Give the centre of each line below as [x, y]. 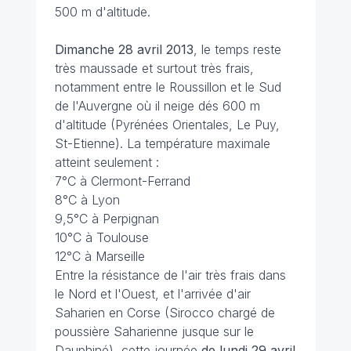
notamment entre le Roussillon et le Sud [168, 87]
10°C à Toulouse [101, 237]
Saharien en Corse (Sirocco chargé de [165, 313]
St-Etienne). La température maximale [162, 143]
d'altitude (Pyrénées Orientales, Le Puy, [167, 125]
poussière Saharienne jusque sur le [154, 331]
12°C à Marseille [100, 256]
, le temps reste [237, 49]
